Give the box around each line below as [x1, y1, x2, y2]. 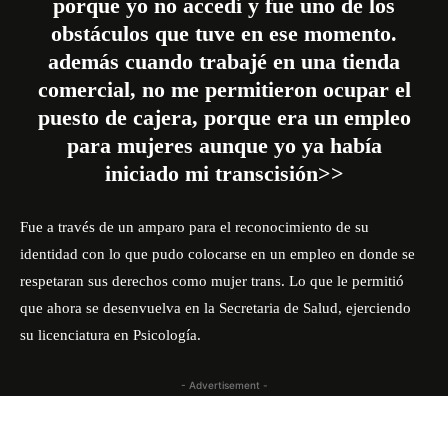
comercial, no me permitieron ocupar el [37, 77, 411, 102]
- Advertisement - [180, 379, 268, 391]
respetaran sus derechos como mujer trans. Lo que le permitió [20, 273, 404, 289]
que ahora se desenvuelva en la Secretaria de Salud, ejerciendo [20, 300, 411, 316]
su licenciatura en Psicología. [20, 327, 201, 343]
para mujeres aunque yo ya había [66, 133, 382, 158]
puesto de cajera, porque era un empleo [37, 105, 411, 130]
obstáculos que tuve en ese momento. [51, 21, 397, 46]
